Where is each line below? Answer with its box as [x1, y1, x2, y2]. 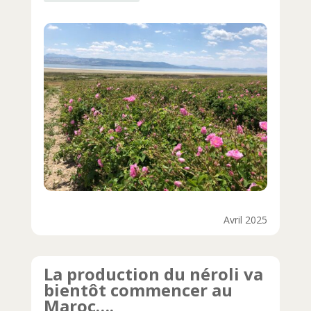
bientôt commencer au [43, 278, 233, 301]
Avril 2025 [224, 212, 268, 226]
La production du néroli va [43, 262, 263, 285]
